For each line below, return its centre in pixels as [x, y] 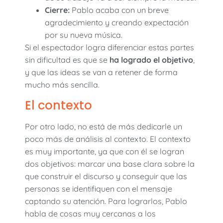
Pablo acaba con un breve [119, 10]
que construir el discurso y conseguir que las [106, 176]
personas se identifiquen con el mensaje [99, 188]
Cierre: [57, 10]
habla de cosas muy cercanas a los [90, 213]
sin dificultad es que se [67, 60]
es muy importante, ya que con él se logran [105, 151]
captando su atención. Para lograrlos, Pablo [106, 201]
